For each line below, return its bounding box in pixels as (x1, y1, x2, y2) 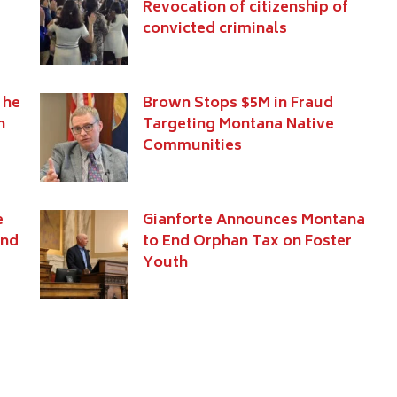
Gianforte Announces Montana (142, 208, 365, 234)
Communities (142, 134, 242, 160)
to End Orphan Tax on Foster (142, 230, 352, 255)
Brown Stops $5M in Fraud (142, 91, 333, 117)
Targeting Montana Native (142, 113, 334, 138)
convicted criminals (142, 17, 287, 43)
